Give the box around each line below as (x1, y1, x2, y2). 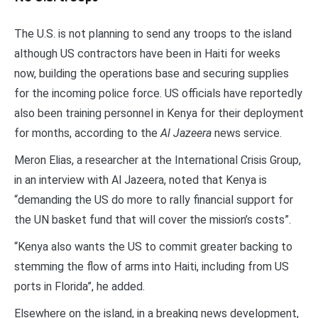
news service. (212, 126, 282, 140)
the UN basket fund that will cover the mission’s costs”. (14, 212, 291, 226)
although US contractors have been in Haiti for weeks (14, 46, 280, 60)
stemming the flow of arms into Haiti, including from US (14, 259, 289, 273)
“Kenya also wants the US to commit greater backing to (14, 239, 292, 253)
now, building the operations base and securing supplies (14, 66, 289, 80)
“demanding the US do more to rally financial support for (14, 192, 293, 207)
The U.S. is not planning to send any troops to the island (14, 26, 292, 40)
